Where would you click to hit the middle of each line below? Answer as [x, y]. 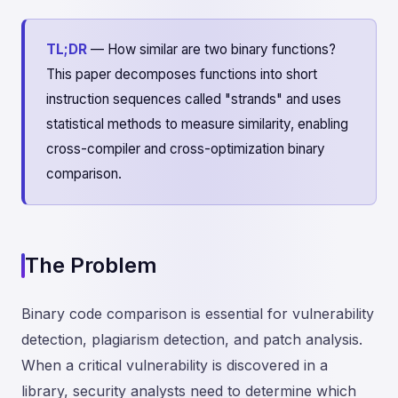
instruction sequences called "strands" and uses [194, 99]
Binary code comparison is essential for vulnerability [198, 314]
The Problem [91, 265]
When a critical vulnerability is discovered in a [175, 365]
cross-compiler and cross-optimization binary [186, 149]
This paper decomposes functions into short [182, 74]
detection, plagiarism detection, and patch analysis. [192, 339]
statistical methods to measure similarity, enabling [197, 124]
